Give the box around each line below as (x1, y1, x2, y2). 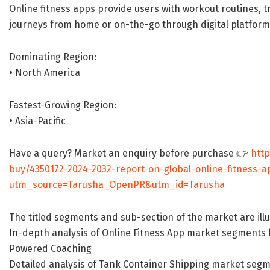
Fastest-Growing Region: (9, 99, 116, 111)
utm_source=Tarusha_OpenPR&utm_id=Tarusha (9, 179, 225, 191)
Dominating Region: (9, 51, 96, 63)
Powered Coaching (9, 243, 92, 255)
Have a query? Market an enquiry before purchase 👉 (9, 148, 251, 160)
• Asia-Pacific (9, 115, 66, 127)
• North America (9, 67, 80, 79)
